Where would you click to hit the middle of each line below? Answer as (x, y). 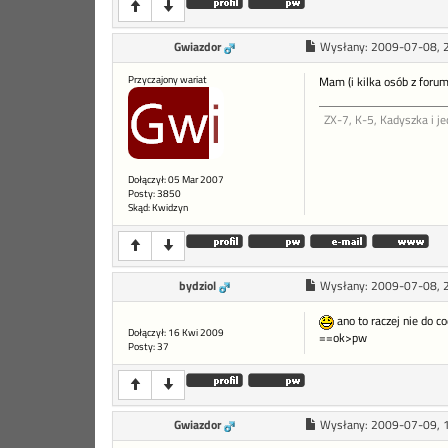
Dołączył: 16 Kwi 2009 (176, 333)
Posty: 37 (148, 347)
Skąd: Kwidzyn (158, 208)
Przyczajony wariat (167, 80)
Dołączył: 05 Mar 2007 (176, 180)
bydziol (197, 286)
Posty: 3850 (154, 194)
